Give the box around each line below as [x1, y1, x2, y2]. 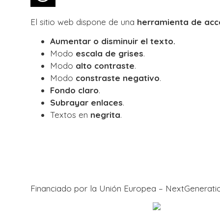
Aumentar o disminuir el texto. [50, 36, 175, 47]
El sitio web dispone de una [30, 17, 137, 27]
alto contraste [76, 60, 135, 71]
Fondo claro [50, 85, 99, 96]
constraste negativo [76, 73, 160, 83]
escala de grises [76, 48, 143, 59]
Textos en [50, 110, 90, 120]
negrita [90, 110, 120, 120]
